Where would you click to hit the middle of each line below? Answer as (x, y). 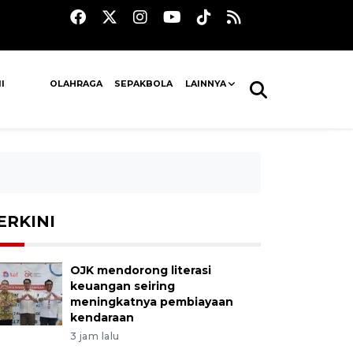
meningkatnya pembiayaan (151, 302)
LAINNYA (205, 84)
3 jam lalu (95, 336)
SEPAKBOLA (144, 84)
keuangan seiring (122, 286)
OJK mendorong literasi (140, 270)
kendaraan (102, 318)
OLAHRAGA (76, 84)
